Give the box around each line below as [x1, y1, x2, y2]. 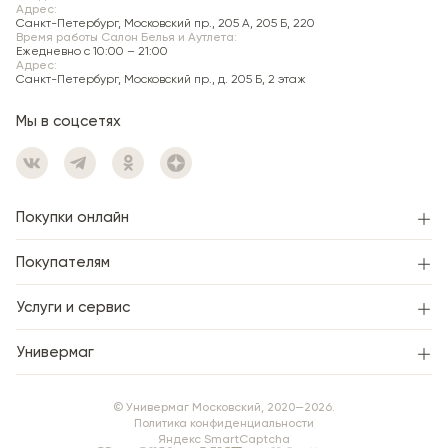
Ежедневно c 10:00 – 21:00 [16, 44, 168, 58]
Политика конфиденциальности [134, 416, 314, 430]
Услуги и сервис [16, 298, 130, 316]
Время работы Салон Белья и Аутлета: [16, 30, 237, 44]
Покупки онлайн [16, 208, 129, 226]
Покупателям [16, 253, 110, 271]
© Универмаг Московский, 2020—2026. [113, 400, 335, 414]
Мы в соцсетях [16, 112, 121, 130]
